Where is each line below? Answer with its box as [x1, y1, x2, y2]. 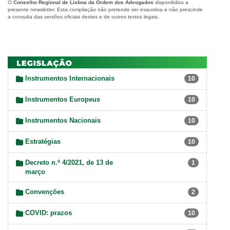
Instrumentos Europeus [25, 95, 100, 104]
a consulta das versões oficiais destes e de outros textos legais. [8, 14, 159, 20]
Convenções [25, 188, 64, 196]
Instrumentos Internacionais [25, 74, 114, 83]
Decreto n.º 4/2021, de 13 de [25, 159, 113, 167]
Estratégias [25, 138, 61, 146]
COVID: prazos [25, 209, 72, 217]
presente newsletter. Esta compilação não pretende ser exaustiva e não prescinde [8, 7, 203, 13]
